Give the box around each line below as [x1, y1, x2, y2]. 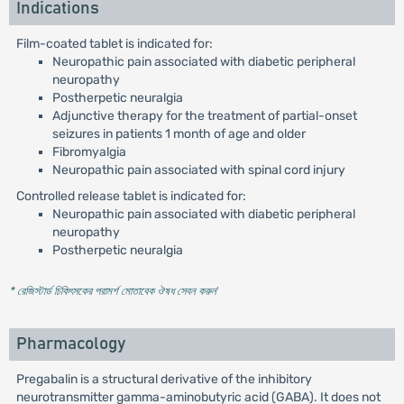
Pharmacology [15, 335, 125, 353]
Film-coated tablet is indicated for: [15, 36, 213, 51]
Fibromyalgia [51, 144, 126, 160]
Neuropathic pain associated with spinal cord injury [51, 162, 345, 178]
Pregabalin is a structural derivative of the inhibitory [15, 372, 312, 387]
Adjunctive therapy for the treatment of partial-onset [51, 108, 357, 124]
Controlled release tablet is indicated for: [15, 188, 246, 204]
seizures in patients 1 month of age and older [51, 126, 306, 142]
